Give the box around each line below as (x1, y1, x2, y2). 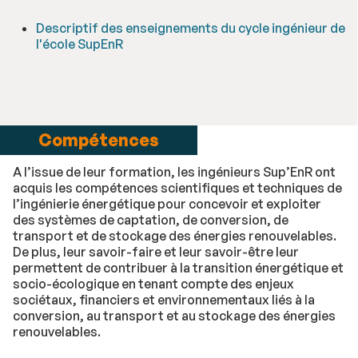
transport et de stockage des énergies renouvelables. (13, 228, 336, 245)
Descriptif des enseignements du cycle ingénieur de (35, 20, 345, 36)
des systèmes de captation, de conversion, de (13, 212, 288, 229)
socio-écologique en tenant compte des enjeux (13, 276, 294, 292)
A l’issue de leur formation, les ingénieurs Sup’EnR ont (13, 164, 336, 181)
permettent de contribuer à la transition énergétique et (13, 260, 344, 276)
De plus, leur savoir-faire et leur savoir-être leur (13, 244, 299, 261)
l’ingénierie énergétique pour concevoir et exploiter (13, 196, 321, 213)
